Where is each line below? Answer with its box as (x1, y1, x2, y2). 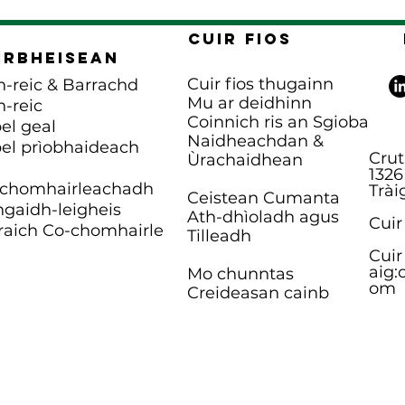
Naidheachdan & (187, 131, 324, 151)
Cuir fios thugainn (187, 74, 334, 94)
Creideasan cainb (187, 283, 329, 303)
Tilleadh (187, 226, 251, 246)
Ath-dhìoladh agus (187, 207, 339, 227)
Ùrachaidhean (187, 150, 303, 170)
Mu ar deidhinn (187, 93, 312, 113)
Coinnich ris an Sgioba (187, 112, 369, 132)
